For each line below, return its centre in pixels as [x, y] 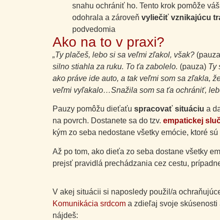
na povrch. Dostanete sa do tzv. [107, 121]
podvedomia [94, 29]
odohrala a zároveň [107, 17]
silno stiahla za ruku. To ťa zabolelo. [116, 66]
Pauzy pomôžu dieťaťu [93, 109]
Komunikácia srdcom [89, 203]
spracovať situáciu [170, 109]
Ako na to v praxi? [109, 42]
